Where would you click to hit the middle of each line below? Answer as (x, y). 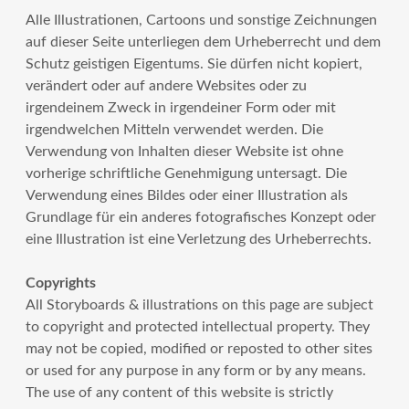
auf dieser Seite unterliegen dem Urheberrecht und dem (204, 42)
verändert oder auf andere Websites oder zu (167, 86)
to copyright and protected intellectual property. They (198, 327)
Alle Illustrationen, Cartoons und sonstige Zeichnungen (202, 20)
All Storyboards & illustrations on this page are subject (200, 305)
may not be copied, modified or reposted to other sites (199, 349)
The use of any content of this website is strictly (180, 393)
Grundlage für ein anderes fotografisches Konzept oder (201, 217)
